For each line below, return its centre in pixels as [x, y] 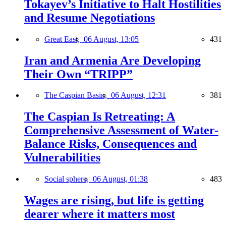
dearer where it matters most [100, 214]
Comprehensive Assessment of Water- [121, 130]
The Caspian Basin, [78, 95]
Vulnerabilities [62, 158]
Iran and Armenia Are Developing [112, 60]
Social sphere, [69, 179]
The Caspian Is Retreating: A [100, 117]
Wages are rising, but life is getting [114, 201]
